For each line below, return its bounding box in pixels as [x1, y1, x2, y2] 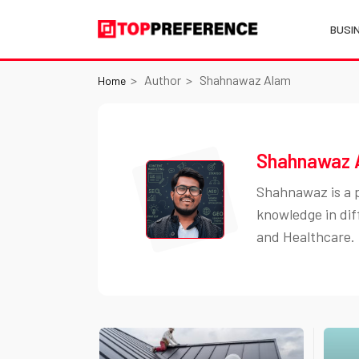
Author [144, 72, 181, 87]
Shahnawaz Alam [200, 72, 291, 87]
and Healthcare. [256, 228, 355, 245]
